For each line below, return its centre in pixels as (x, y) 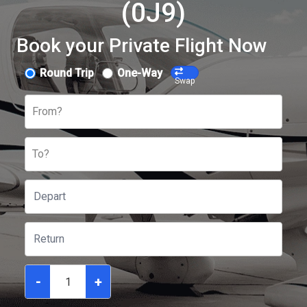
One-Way (140, 73)
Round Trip (67, 73)
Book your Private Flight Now (142, 46)
